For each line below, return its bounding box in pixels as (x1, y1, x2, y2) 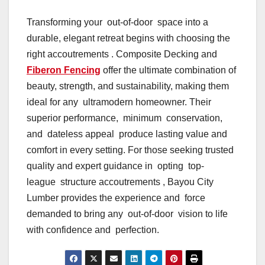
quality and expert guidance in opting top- (27, 161, 206, 172)
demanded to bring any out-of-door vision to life (27, 209, 228, 219)
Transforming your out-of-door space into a (27, 17, 208, 28)
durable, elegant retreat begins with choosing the (27, 33, 230, 44)
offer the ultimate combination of (101, 65, 236, 76)
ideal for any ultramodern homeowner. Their (27, 97, 211, 108)
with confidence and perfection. (27, 225, 159, 235)
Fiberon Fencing (27, 65, 101, 76)
